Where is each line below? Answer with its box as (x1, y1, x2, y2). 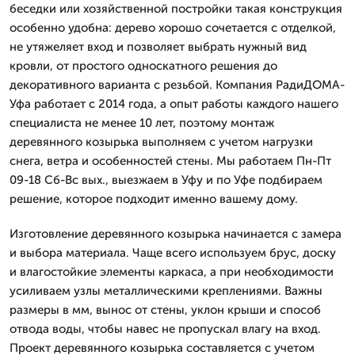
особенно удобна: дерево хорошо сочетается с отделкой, (10, 21, 336, 35)
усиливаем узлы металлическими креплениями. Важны (10, 284, 323, 298)
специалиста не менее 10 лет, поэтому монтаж (10, 116, 274, 130)
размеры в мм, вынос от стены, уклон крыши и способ (10, 303, 321, 317)
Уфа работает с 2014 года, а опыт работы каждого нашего (10, 97, 338, 111)
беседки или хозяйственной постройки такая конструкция (10, 2, 342, 16)
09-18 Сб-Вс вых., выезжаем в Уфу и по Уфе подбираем (10, 173, 323, 187)
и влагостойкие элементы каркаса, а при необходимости (10, 265, 334, 279)
